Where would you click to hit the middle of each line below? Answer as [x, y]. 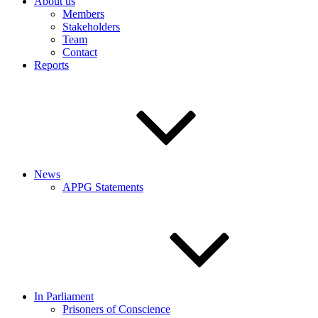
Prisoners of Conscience [116, 309]
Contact [80, 52]
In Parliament [64, 296]
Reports [51, 65]
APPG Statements [103, 187]
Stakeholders [91, 27]
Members [83, 14]
